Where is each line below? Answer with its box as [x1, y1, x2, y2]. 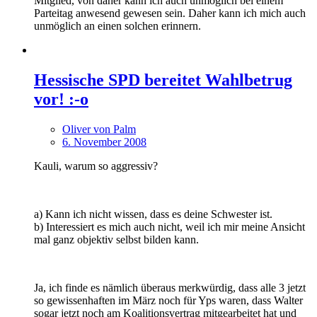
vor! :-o [34, 89, 88, 108]
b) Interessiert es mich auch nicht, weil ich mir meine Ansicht [34, 220, 305, 233]
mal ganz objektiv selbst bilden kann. [34, 233, 199, 246]
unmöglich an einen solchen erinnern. [34, 19, 201, 32]
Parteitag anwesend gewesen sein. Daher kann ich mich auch [34, 6, 306, 19]
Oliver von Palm [62, 122, 136, 135]
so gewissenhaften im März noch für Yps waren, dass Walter [34, 294, 303, 306]
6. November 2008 [62, 135, 146, 148]
